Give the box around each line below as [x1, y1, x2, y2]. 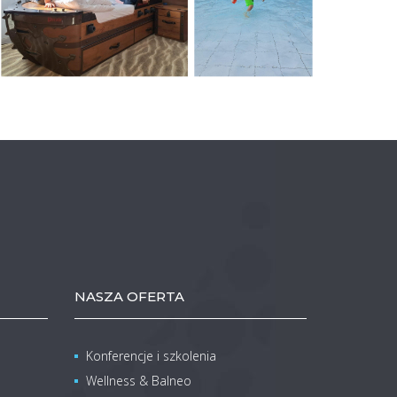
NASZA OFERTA [74, 287, 184, 305]
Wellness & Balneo [85, 371, 191, 389]
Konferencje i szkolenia [85, 346, 216, 364]
